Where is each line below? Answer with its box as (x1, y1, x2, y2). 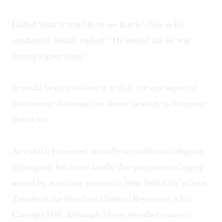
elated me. (12, 114, 49, 125)
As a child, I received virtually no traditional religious (12, 146, 203, 157)
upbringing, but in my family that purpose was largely (12, 162, 204, 173)
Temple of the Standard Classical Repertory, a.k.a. (12, 193, 194, 205)
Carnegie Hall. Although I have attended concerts (12, 209, 191, 221)
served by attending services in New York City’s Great (12, 177, 208, 189)
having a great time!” (12, 51, 87, 62)
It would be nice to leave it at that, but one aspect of (12, 82, 197, 94)
